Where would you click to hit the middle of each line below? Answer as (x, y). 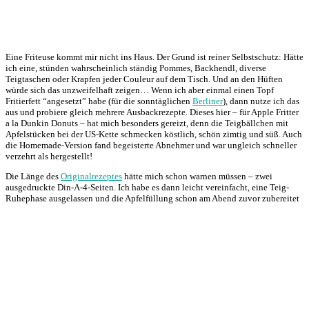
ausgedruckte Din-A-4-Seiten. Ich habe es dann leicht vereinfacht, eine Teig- (147, 187)
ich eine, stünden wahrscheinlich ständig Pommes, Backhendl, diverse (136, 68)
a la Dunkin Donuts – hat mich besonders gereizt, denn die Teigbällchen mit (147, 123)
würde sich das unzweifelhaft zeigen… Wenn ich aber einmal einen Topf (140, 90)
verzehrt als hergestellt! (49, 156)
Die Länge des (33, 176)
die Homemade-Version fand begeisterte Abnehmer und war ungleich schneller (151, 145)
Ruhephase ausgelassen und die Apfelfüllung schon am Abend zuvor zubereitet (152, 198)
